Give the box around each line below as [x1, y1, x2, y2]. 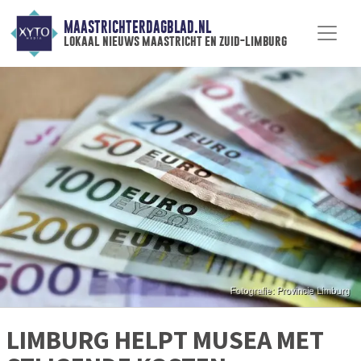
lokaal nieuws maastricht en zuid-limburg [63, 33, 287, 49]
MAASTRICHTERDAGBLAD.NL [63, 19, 211, 36]
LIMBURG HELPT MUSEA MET [6, 324, 324, 357]
